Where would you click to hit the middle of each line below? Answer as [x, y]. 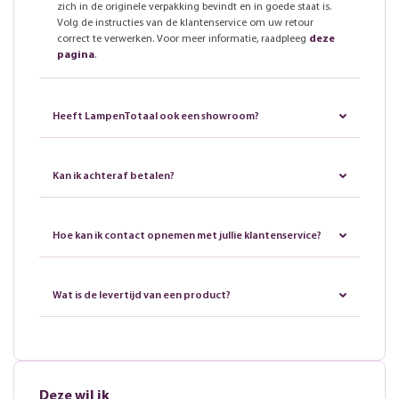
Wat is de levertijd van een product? [142, 295]
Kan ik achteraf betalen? [114, 176]
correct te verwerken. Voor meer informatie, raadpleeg [183, 39]
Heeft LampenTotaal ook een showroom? [156, 116]
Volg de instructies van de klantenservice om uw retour [185, 23]
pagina [76, 55]
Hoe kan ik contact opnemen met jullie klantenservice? [187, 236]
